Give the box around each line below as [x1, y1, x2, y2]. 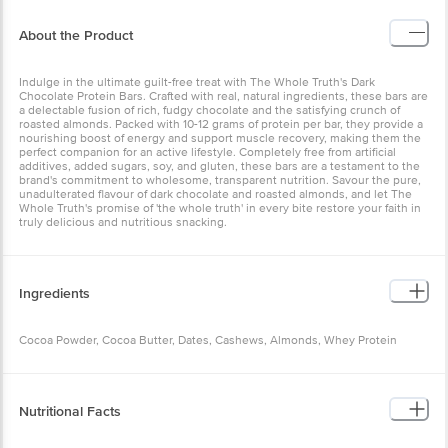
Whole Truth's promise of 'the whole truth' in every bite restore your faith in [19, 200, 421, 216]
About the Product [19, 26, 133, 44]
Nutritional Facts [19, 402, 121, 420]
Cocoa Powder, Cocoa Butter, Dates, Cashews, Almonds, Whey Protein [19, 332, 397, 348]
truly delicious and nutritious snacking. [19, 214, 227, 230]
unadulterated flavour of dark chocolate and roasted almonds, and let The [19, 186, 412, 202]
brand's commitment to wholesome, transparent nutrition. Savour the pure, [19, 172, 421, 188]
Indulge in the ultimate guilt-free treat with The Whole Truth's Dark [19, 74, 375, 90]
